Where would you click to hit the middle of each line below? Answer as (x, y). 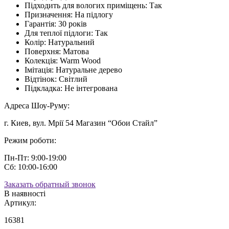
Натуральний (71, 42)
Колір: (35, 42)
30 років (73, 24)
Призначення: (49, 14)
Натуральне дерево (89, 70)
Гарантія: (40, 24)
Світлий (73, 79)
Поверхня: (43, 51)
